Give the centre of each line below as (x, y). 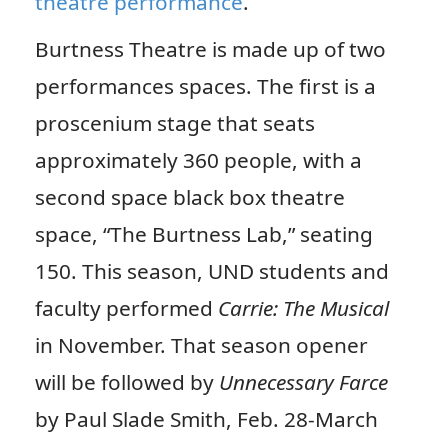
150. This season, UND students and (211, 270)
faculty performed (126, 307)
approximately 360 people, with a (198, 159)
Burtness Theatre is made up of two (210, 48)
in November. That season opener (201, 344)
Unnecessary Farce (303, 381)
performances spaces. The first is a (205, 85)
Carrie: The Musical (303, 307)
